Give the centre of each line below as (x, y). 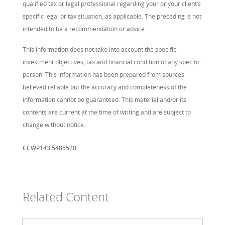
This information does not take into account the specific (99, 49)
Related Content (66, 197)
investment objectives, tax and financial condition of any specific (111, 62)
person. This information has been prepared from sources (103, 75)
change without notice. (54, 125)
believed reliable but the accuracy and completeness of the (105, 87)
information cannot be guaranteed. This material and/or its (104, 100)
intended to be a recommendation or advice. (84, 29)
